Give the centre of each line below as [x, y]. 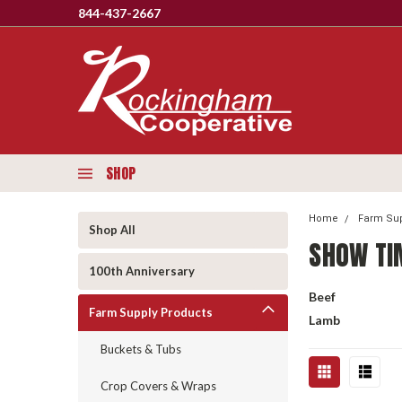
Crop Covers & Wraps [158, 386]
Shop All [112, 230]
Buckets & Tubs [141, 349]
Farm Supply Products [151, 312]
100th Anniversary [142, 271]
